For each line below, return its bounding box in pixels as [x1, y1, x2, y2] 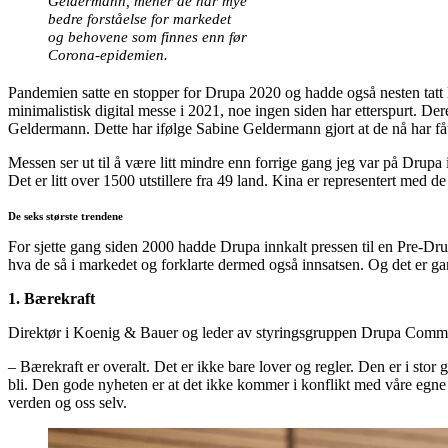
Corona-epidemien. [48, 45, 168, 63]
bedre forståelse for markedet [48, 9, 231, 27]
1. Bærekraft [8, 289, 95, 307]
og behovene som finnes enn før [48, 27, 247, 45]
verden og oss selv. [8, 393, 127, 411]
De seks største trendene [8, 209, 123, 222]
